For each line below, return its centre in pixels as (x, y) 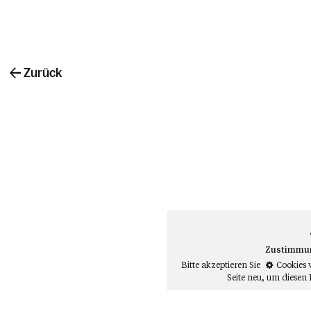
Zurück (43, 73)
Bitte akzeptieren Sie (221, 264)
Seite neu (244, 277)
